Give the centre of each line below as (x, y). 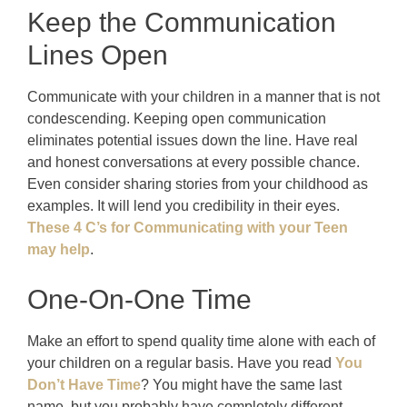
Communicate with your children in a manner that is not (203, 96)
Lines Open (98, 55)
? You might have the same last (241, 384)
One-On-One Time (139, 299)
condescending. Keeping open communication (177, 118)
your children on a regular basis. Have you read (181, 362)
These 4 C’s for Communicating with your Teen (188, 227)
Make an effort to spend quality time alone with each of (201, 341)
